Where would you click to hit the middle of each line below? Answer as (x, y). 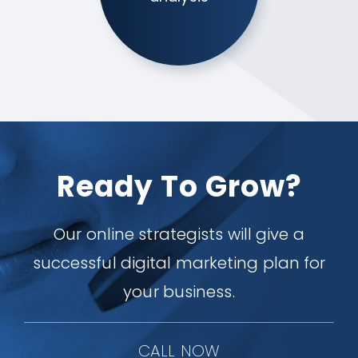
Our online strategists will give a (179, 234)
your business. (179, 292)
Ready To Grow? (179, 187)
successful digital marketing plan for (179, 263)
